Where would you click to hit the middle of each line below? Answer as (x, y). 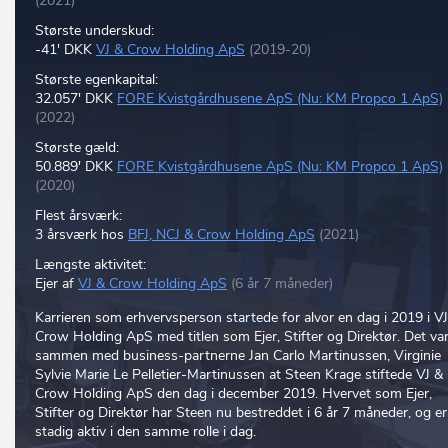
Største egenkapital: (96, 79)
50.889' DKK (76, 166)
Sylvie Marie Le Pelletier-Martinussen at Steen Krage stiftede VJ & (239, 374)
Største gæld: (77, 147)
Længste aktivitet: (90, 264)
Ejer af (56, 283)
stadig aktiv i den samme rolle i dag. (145, 431)
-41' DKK (65, 49)
